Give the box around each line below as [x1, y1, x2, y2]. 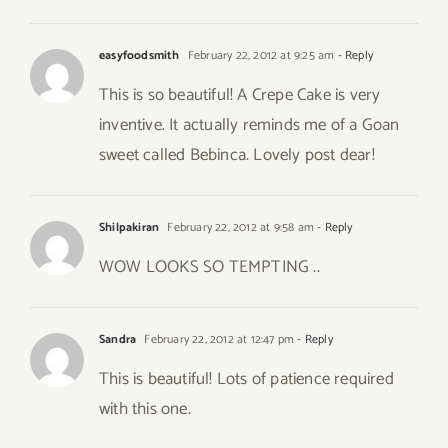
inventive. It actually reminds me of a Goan [99, 111, 400, 140]
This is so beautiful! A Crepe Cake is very [99, 81, 381, 110]
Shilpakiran [99, 218, 160, 238]
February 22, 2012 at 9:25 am [184, 46, 335, 66]
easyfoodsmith [99, 46, 180, 66]
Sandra [99, 330, 137, 350]
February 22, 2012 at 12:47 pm [141, 330, 295, 350]
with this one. [99, 395, 191, 424]
